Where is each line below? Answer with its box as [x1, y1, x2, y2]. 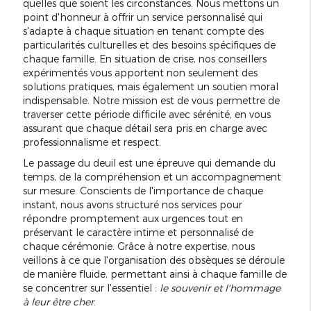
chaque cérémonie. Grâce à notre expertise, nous [22, 239, 255, 252]
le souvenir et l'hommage [159, 281, 280, 294]
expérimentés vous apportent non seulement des [22, 66, 258, 78]
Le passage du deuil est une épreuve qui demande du [22, 156, 276, 169]
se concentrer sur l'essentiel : [22, 281, 160, 294]
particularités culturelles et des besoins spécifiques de [22, 38, 276, 51]
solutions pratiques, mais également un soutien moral [22, 80, 278, 92]
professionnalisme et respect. [22, 135, 161, 148]
